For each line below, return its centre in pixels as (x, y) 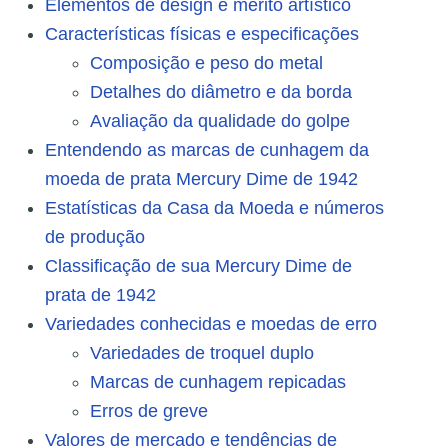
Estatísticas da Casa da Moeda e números (214, 208)
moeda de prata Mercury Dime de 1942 (201, 179)
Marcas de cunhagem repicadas (218, 382)
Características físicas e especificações (202, 34)
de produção (95, 237)
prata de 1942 (100, 295)
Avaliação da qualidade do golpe (220, 121)
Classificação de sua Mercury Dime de (198, 266)
